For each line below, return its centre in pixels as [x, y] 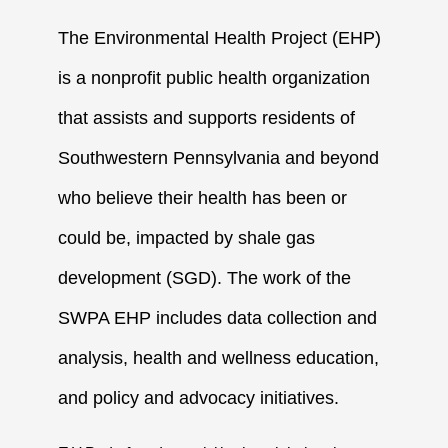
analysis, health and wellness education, [219, 358]
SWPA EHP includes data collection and [218, 318]
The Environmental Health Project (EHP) [220, 38]
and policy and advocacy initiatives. [199, 398]
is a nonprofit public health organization [214, 78]
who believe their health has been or [203, 198]
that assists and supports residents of [207, 118]
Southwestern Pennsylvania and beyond [219, 158]
